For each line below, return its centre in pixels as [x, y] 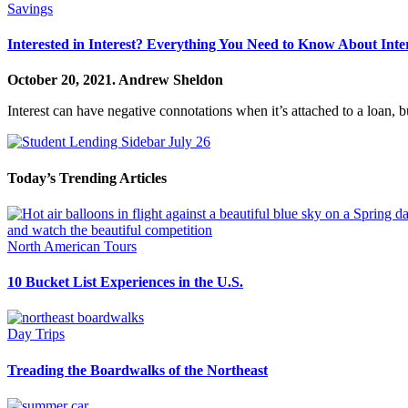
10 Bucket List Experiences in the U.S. [125, 282]
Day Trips [36, 334]
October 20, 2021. [63, 80]
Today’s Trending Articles [87, 178]
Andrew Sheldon [171, 80]
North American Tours [72, 246]
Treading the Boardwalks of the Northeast [138, 370]
